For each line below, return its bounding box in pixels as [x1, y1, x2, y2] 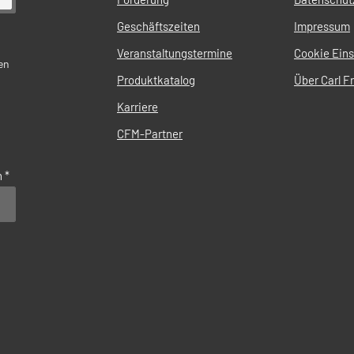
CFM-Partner [117, 126, 183, 141]
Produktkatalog [117, 72, 195, 87]
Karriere [117, 99, 158, 114]
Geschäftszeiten [117, 18, 200, 33]
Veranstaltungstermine [117, 45, 232, 60]
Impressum [294, 18, 350, 33]
